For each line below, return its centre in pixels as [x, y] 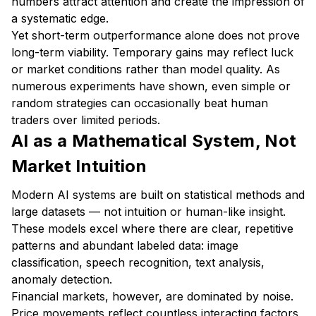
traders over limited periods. [86, 120]
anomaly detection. [62, 279]
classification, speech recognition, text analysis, [138, 262]
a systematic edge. [60, 18]
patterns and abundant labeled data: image [125, 245]
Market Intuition [79, 166]
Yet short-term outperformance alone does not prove [156, 35]
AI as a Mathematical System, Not [154, 141]
